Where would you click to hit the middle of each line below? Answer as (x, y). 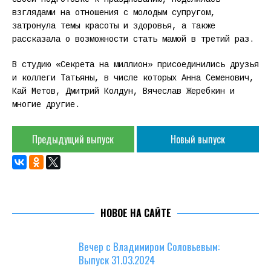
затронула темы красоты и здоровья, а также (114, 26)
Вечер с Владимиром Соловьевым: (149, 247)
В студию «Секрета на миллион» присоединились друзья (135, 65)
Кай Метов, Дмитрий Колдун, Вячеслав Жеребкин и (123, 92)
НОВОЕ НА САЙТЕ (135, 213)
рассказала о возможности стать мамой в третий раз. (133, 40)
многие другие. (46, 105)
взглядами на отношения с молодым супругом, (114, 13)
